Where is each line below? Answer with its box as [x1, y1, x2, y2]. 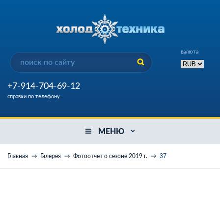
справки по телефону [7, 93, 60, 99]
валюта [181, 49, 198, 55]
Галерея [40, 153, 61, 159]
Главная [7, 153, 28, 159]
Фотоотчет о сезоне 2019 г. [73, 153, 147, 159]
